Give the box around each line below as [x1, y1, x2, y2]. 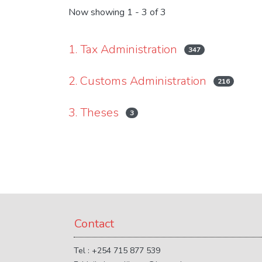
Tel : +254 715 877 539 [74, 245, 160, 256]
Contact [74, 216, 114, 232]
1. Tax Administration [68, 42, 177, 57]
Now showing [68, 6, 127, 19]
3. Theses [68, 105, 119, 120]
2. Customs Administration [68, 73, 206, 89]
